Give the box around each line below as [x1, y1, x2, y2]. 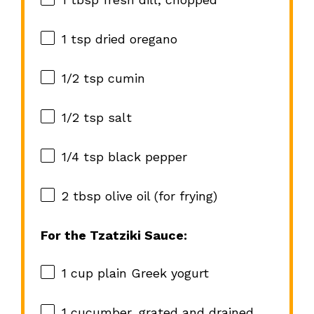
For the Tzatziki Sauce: [40, 228, 187, 243]
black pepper [103, 149, 187, 165]
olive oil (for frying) [100, 189, 217, 204]
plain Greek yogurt [93, 266, 209, 281]
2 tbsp [61, 189, 101, 204]
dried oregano [90, 32, 177, 47]
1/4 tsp [61, 149, 104, 165]
